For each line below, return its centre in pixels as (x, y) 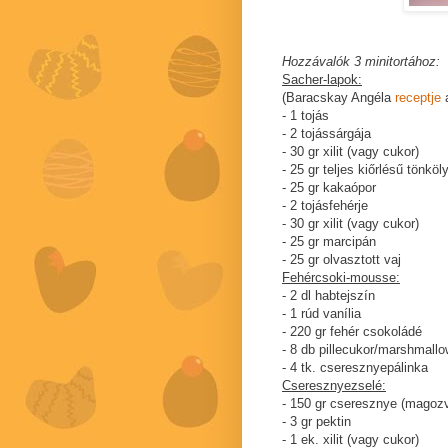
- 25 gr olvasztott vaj (341, 260)
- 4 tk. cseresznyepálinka (355, 368)
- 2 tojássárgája (326, 134)
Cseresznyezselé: (334, 386)
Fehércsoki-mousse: (341, 278)
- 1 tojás (305, 116)
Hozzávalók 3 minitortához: (361, 62)
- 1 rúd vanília (321, 314)
